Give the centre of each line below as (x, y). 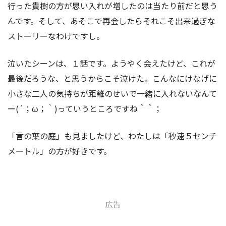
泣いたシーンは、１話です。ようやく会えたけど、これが (111, 63)
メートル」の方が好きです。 (60, 151)
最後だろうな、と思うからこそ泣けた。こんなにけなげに (112, 78)
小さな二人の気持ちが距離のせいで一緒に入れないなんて (112, 94)
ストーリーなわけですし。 (56, 36)
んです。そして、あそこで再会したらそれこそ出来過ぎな (111, 21)
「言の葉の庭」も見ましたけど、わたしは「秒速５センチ (112, 136)
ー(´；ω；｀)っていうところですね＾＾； (85, 109)
